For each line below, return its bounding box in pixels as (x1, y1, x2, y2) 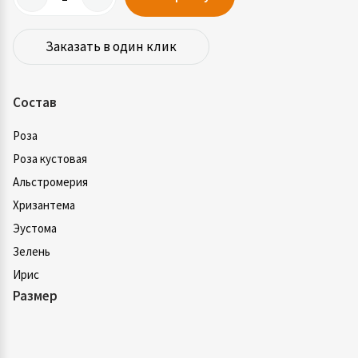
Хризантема (13, 197, 75, 213)
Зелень (13, 244, 50, 259)
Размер (13, 287, 58, 304)
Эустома (13, 221, 57, 236)
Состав (13, 93, 57, 111)
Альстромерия (13, 174, 88, 189)
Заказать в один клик (46, 38, 177, 55)
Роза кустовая (13, 151, 87, 166)
